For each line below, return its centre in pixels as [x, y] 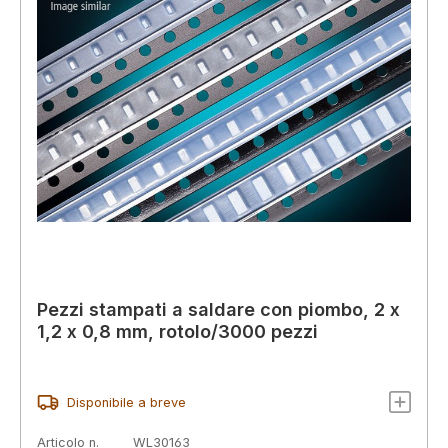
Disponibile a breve [126, 402]
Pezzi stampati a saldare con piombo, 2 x [218, 310]
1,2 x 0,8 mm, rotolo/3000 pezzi [177, 332]
